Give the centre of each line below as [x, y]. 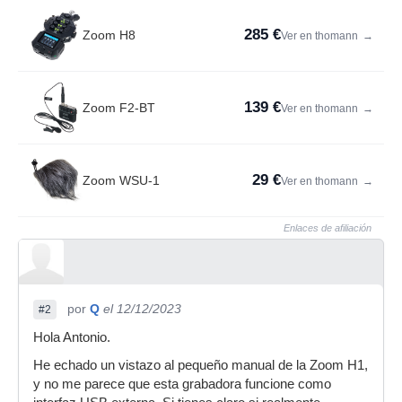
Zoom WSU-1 [121, 180]
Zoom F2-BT [119, 108]
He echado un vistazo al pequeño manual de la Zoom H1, [201, 365]
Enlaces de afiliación [328, 228]
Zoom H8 [109, 35]
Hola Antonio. [72, 337]
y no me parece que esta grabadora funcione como [182, 384]
